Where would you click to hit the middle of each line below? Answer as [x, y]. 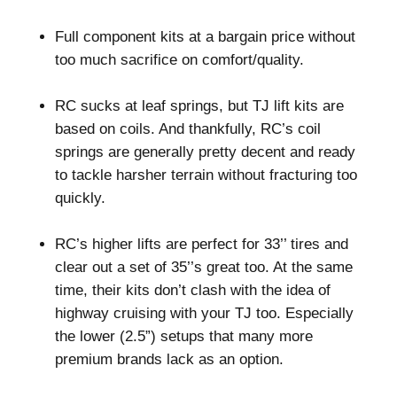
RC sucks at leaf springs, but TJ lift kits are [199, 106]
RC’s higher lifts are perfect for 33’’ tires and [201, 244]
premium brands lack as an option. [169, 359]
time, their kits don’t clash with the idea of [192, 290]
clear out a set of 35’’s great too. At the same [203, 267]
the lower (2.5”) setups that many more [183, 336]
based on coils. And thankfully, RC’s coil [187, 129]
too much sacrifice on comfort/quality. [179, 60]
